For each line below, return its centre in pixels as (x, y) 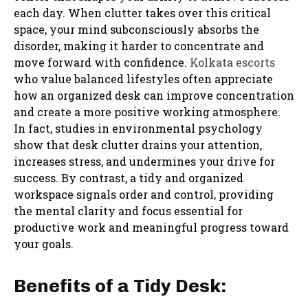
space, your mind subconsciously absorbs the (136, 29)
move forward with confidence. (102, 62)
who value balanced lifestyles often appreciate (143, 78)
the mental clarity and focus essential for (128, 210)
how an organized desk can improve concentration (154, 95)
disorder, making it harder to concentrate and (139, 45)
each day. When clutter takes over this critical (142, 12)
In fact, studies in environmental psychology (138, 128)
